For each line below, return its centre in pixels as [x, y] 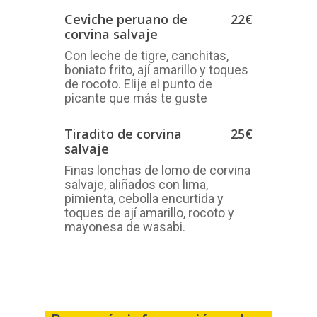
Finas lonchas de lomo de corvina [157, 171]
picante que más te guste [136, 98]
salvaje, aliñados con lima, [136, 185]
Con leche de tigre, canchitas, [146, 56]
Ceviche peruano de [126, 19]
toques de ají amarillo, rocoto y [149, 213]
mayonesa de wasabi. [125, 227]
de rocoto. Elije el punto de [138, 84]
